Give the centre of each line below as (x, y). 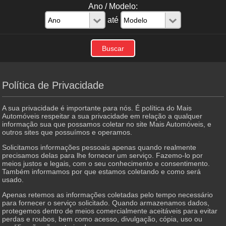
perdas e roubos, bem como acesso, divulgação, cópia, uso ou (102, 219)
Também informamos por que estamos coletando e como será (102, 171)
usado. (13, 179)
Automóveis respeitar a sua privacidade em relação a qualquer (102, 116)
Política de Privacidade (53, 85)
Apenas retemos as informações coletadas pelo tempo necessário (108, 194)
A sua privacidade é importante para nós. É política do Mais (97, 108)
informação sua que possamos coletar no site (76, 124)
